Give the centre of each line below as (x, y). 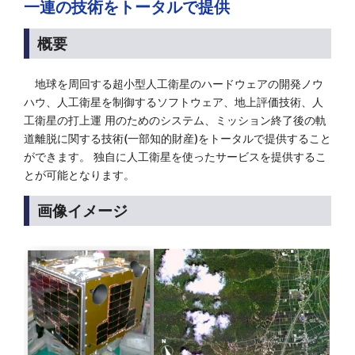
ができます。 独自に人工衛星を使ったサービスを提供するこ (175, 157)
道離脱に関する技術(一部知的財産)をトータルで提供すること (177, 138)
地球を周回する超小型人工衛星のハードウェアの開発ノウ (174, 84)
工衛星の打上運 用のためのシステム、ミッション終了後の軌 (175, 120)
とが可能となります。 (79, 175)
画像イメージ (82, 211)
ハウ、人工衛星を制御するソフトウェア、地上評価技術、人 (174, 102)
